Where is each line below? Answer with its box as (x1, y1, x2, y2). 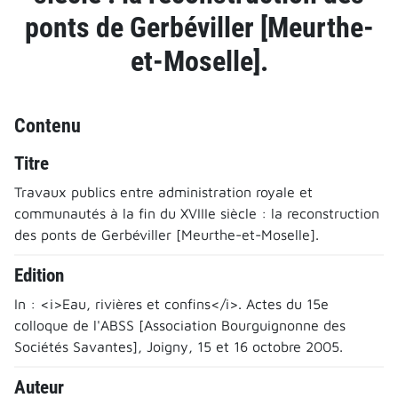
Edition (14, 264, 64, 286)
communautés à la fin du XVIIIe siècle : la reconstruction (14, 204, 379, 221)
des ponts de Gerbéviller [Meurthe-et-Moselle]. (14, 226, 319, 243)
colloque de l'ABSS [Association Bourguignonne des (14, 316, 346, 333)
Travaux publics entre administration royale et (14, 183, 313, 200)
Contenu (14, 113, 81, 137)
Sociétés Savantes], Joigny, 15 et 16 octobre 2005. (14, 338, 343, 354)
